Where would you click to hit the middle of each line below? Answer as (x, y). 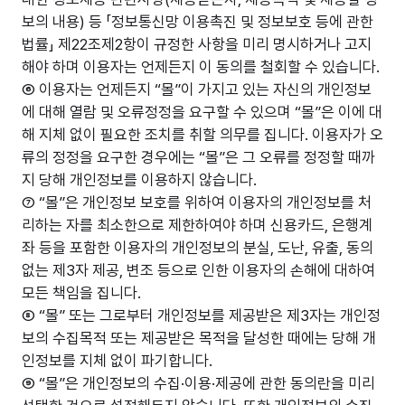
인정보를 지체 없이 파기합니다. (117, 361)
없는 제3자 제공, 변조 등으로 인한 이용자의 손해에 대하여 (198, 270)
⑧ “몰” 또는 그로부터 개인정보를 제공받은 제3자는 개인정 (201, 316)
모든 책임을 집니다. (81, 293)
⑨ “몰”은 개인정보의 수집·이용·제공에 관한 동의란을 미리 (198, 383)
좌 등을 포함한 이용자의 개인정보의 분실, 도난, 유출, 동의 (198, 248)
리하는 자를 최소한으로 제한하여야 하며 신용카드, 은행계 (197, 225)
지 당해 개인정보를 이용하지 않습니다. (139, 180)
